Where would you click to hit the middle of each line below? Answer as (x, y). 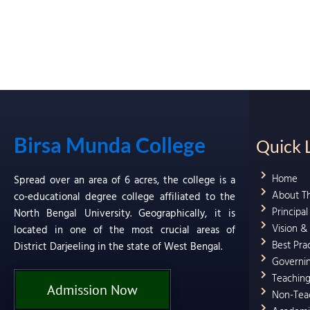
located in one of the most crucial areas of (125, 230)
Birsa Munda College (110, 144)
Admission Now (92, 290)
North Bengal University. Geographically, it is (125, 213)
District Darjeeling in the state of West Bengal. (118, 246)
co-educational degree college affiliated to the (125, 197)
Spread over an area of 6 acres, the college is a (125, 180)
